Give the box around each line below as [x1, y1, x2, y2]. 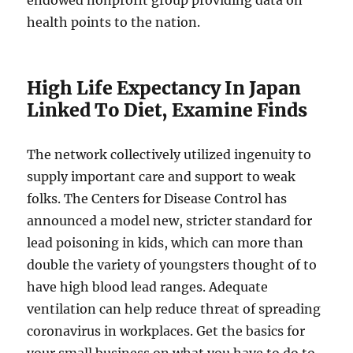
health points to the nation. [27, 14, 201, 30]
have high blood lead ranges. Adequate [27, 279, 269, 295]
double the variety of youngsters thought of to [27, 257, 318, 273]
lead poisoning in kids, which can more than [27, 235, 304, 251]
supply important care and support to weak [27, 169, 296, 184]
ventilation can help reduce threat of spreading [27, 301, 321, 317]
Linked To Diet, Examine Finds [27, 98, 308, 121]
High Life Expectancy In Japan [27, 76, 302, 99]
